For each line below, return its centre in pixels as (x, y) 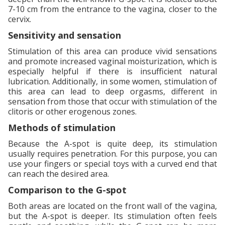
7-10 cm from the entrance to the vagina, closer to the (113, 9)
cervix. (20, 19)
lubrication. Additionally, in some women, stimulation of (113, 81)
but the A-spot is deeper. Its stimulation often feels (113, 216)
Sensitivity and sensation (65, 35)
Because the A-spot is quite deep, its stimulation (113, 143)
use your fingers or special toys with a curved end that (113, 163)
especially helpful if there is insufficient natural (113, 71)
